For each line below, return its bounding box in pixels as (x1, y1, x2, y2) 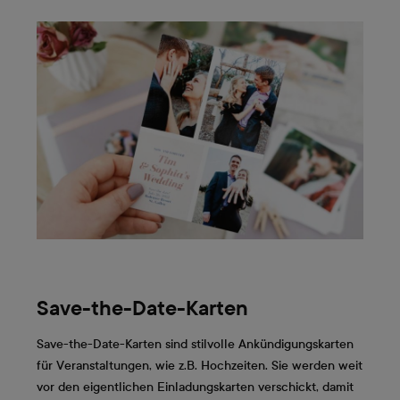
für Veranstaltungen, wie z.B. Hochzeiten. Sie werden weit (37, 358, 362, 374)
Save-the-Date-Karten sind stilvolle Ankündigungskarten (37, 337, 354, 353)
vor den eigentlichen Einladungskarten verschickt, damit (37, 379, 354, 396)
